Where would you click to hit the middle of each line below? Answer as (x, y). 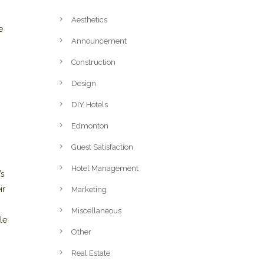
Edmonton (90, 126)
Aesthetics (89, 20)
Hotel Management (105, 168)
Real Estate (91, 253)
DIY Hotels (90, 105)
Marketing (89, 189)
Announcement (99, 41)
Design (84, 83)
